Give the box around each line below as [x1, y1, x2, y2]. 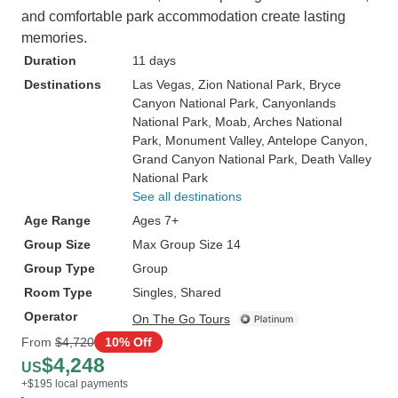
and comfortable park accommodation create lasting [21, 9, 346, 24]
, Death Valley [294, 152, 371, 166]
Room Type [24, 285, 92, 299]
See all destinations [132, 189, 242, 203]
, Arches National [247, 115, 342, 129]
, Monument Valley [158, 133, 261, 147]
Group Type [24, 261, 95, 275]
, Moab [208, 115, 247, 129]
